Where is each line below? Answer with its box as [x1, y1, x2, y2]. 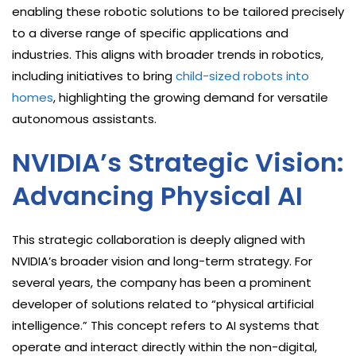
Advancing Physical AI [12, 178, 303, 215]
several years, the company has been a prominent [12, 274, 311, 292]
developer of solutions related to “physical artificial [12, 296, 314, 313]
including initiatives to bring [12, 68, 176, 85]
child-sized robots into [176, 68, 309, 85]
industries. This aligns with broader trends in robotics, [12, 46, 323, 64]
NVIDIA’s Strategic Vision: [12, 145, 344, 181]
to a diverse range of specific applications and [12, 25, 288, 42]
